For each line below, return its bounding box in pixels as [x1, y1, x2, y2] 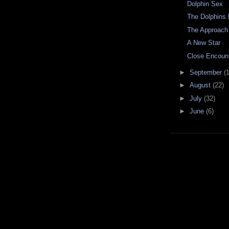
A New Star [187, 39, 221, 47]
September [189, 68, 224, 76]
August [189, 81, 213, 89]
